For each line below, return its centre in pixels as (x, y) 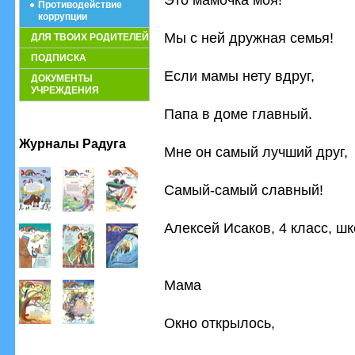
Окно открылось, (219, 323)
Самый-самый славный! (244, 190)
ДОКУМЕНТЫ (62, 78)
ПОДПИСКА (59, 58)
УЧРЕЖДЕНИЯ (65, 90)
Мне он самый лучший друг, (256, 152)
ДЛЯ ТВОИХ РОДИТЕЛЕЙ (90, 37)
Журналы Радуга (73, 144)
